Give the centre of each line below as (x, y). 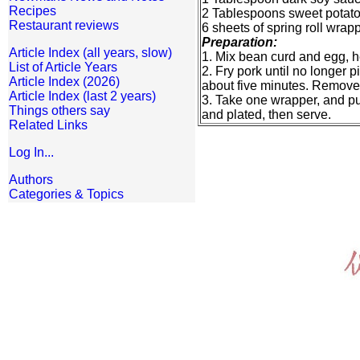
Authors (31, 180)
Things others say (59, 110)
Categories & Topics (66, 194)
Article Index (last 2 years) (82, 96)
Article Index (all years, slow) (90, 53)
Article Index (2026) (64, 82)
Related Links (48, 125)
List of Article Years (63, 67)
